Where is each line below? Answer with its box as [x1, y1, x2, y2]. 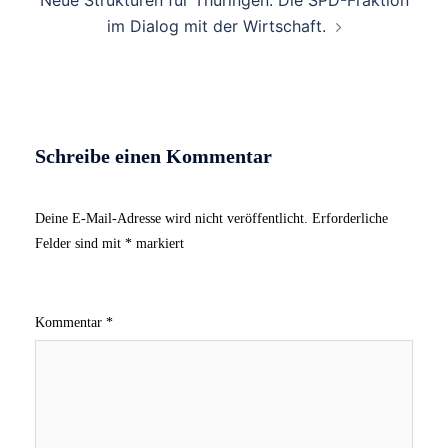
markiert [132, 235, 184, 251]
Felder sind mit [35, 235, 125, 251]
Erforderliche [312, 210, 388, 226]
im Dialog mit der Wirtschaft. [106, 15, 326, 36]
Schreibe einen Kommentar [35, 144, 272, 167]
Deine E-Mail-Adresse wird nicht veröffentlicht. [35, 210, 308, 226]
